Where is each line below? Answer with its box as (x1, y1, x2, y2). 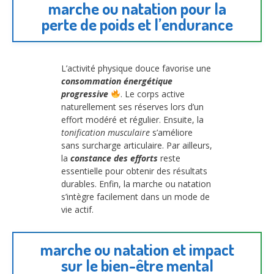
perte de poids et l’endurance (41, 13, 233, 34)
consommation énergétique (61, 75, 172, 87)
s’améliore (150, 126, 193, 138)
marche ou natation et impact (40, 239, 234, 260)
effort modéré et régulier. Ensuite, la (61, 113, 204, 125)
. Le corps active (120, 87, 185, 100)
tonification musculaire (61, 126, 150, 138)
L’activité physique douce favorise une (61, 62, 211, 74)
